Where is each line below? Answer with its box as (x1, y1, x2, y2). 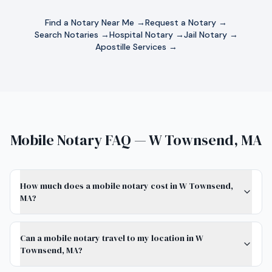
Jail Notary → (183, 29, 238, 40)
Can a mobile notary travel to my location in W (20, 232, 203, 244)
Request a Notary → (145, 17, 227, 28)
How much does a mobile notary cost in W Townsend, (20, 180, 233, 192)
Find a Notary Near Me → (45, 17, 145, 28)
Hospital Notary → (109, 29, 184, 40)
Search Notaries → (34, 29, 109, 40)
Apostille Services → (95, 41, 177, 52)
